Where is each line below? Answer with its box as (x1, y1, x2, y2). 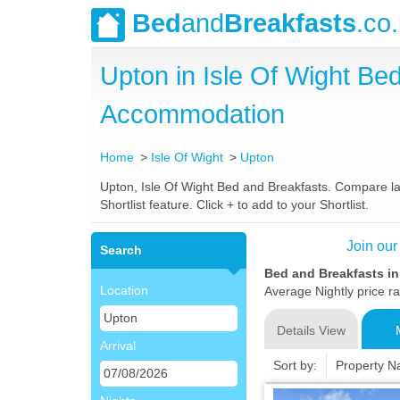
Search (100, 243, 142, 257)
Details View (276, 323, 346, 337)
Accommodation (100, 100, 285, 129)
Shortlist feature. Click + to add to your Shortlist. (100, 197, 369, 212)
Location (100, 283, 148, 297)
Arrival (100, 338, 136, 353)
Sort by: (272, 358, 317, 372)
